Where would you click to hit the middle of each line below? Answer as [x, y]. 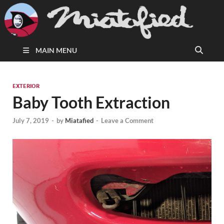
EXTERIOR [26, 86]
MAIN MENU [56, 50]
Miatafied [79, 120]
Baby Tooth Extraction [91, 102]
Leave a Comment [127, 120]
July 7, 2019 [31, 120]
